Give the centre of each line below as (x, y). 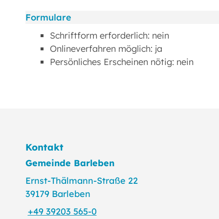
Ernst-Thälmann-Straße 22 (82, 180)
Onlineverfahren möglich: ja (106, 48)
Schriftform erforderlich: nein (109, 35)
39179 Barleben (58, 194)
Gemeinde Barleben (70, 163)
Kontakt (44, 147)
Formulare (48, 17)
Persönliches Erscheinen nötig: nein (122, 62)
